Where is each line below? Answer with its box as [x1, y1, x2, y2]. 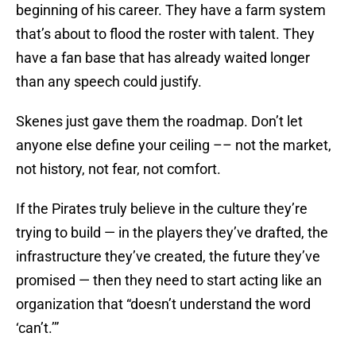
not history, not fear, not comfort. [16, 161, 221, 178]
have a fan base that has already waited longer [16, 49, 310, 67]
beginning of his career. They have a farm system [16, 2, 326, 19]
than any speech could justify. [16, 73, 202, 91]
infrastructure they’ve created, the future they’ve [16, 248, 320, 265]
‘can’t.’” [16, 319, 59, 337]
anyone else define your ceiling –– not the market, [16, 137, 331, 154]
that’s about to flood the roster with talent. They [16, 25, 315, 43]
